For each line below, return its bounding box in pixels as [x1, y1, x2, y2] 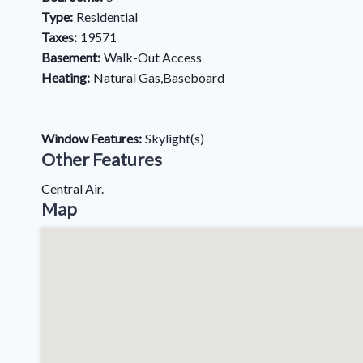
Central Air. [41, 181, 104, 196]
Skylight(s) [145, 130, 204, 146]
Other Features [41, 148, 162, 170]
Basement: [41, 49, 100, 65]
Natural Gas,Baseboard [93, 70, 224, 85]
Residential [76, 9, 138, 24]
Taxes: [41, 29, 77, 45]
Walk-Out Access [104, 49, 202, 65]
